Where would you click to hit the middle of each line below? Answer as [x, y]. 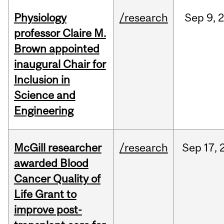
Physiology [40, 18]
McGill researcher [57, 148]
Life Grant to [45, 194]
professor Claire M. [60, 33]
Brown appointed [56, 49]
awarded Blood [51, 163]
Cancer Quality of [57, 179]
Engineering [43, 111]
